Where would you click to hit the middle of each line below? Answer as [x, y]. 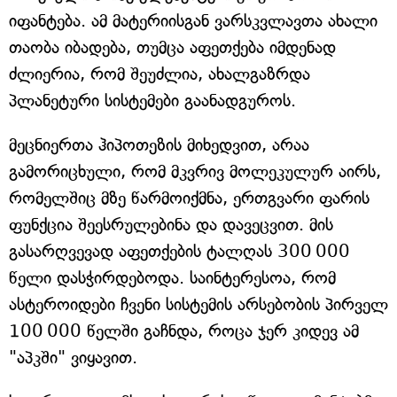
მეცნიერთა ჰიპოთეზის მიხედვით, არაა [159, 144]
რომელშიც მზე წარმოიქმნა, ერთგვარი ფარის [189, 198]
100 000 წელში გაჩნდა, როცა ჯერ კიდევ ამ [184, 331]
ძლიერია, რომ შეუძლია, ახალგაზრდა [160, 74]
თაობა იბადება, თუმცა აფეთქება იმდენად [172, 47]
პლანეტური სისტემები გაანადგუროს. [152, 100]
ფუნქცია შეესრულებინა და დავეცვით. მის [171, 224]
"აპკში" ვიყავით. [73, 357]
